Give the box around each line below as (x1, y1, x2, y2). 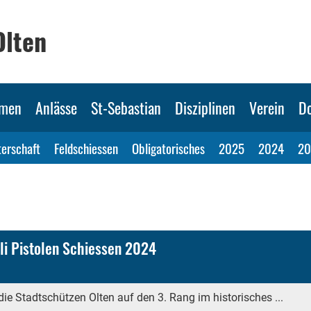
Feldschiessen (54, 138, 118, 158)
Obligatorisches (132, 138, 205, 158)
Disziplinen (175, 96, 235, 119)
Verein (249, 96, 285, 119)
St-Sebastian (91, 96, 161, 119)
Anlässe (35, 96, 77, 119)
